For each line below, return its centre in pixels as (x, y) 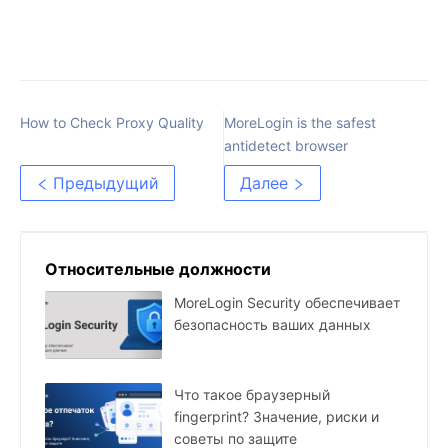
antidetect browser (286, 146)
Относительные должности (158, 269)
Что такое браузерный (252, 395)
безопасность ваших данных (272, 325)
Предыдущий (106, 183)
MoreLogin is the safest (300, 123)
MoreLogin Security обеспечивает (287, 303)
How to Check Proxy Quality (112, 123)
